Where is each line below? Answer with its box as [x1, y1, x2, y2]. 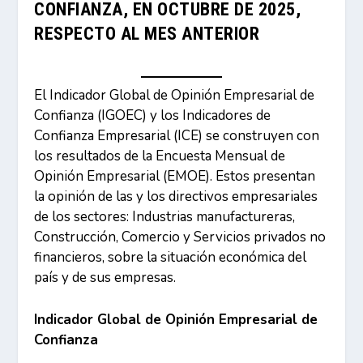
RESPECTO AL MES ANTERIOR [34, 23, 260, 44]
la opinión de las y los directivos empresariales [34, 186, 318, 206]
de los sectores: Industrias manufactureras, [34, 207, 296, 226]
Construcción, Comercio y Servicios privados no [34, 227, 327, 246]
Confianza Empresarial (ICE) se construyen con [34, 126, 320, 145]
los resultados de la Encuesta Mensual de [34, 146, 286, 165]
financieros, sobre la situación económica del [34, 247, 307, 267]
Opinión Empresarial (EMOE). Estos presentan [34, 166, 316, 186]
